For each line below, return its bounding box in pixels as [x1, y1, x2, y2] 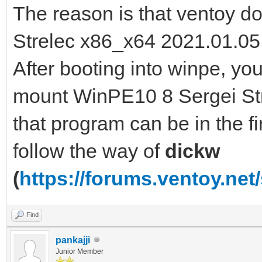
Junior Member [56, 247, 104, 256]
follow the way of [13, 139, 165, 162]
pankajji [56, 235, 90, 245]
